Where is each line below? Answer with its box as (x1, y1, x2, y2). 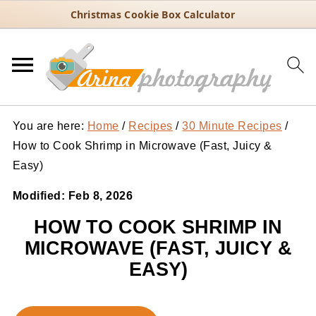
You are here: (12, 120, 87, 132)
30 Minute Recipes (182, 120, 282, 132)
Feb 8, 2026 (68, 190, 133, 202)
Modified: (12, 190, 68, 202)
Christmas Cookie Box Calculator (71, 8, 236, 21)
